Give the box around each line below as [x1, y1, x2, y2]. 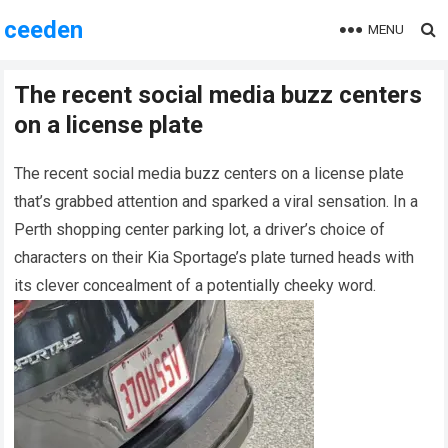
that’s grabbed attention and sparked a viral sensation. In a [14, 192, 419, 211]
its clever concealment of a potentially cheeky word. [14, 276, 377, 295]
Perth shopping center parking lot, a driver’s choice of [14, 220, 386, 239]
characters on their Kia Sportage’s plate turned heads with [14, 248, 415, 267]
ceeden [4, 16, 84, 44]
